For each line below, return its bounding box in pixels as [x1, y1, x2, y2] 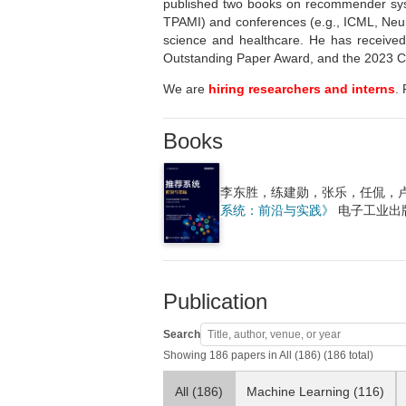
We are [163, 82, 208, 96]
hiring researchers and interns [208, 82, 395, 96]
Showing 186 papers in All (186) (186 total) [163, 349, 373, 362]
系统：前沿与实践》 [219, 203, 334, 217]
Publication [163, 289, 267, 314]
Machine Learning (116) [246, 384, 384, 399]
